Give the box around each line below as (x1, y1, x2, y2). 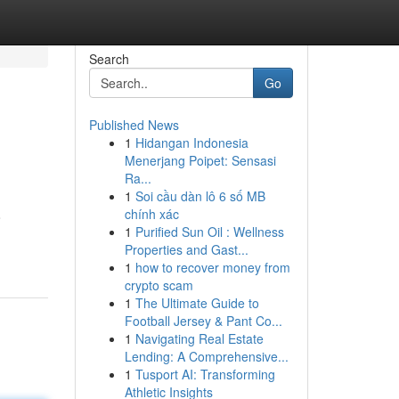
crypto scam (124, 276, 193, 294)
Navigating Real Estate (134, 330, 264, 347)
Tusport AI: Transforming (134, 365, 275, 383)
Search (88, 50, 129, 68)
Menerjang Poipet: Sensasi (124, 151, 276, 169)
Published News (88, 116, 179, 134)
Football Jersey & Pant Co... (124, 312, 282, 330)
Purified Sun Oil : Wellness (134, 223, 284, 240)
